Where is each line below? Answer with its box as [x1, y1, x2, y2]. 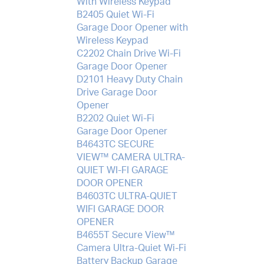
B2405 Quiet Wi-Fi [76, 9, 154, 19]
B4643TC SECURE [76, 139, 154, 149]
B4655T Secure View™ [76, 230, 175, 240]
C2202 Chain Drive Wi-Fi [76, 48, 181, 58]
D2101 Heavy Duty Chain [76, 74, 183, 84]
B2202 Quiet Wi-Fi [76, 113, 154, 123]
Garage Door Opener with [76, 22, 188, 32]
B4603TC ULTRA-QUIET [76, 191, 177, 201]
